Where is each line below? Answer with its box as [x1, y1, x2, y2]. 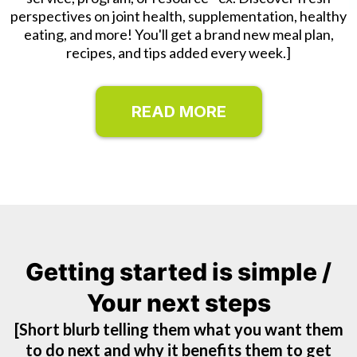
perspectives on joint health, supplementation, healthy [10, 7, 347, 25]
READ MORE [131, 102, 226, 121]
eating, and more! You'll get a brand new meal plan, [23, 25, 334, 43]
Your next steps [86, 288, 271, 317]
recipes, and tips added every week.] [66, 44, 291, 61]
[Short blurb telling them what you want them [14, 320, 343, 339]
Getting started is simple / [25, 257, 331, 286]
